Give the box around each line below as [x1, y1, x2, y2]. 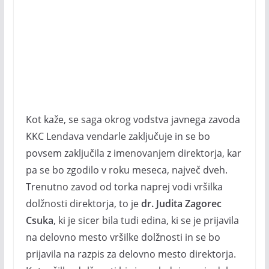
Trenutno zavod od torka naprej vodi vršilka [25, 180, 223, 193]
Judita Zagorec [156, 197, 222, 210]
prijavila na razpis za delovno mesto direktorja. [25, 247, 236, 261]
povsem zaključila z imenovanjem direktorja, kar [25, 147, 241, 160]
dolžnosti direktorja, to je [25, 197, 141, 210]
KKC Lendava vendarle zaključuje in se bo [25, 130, 210, 143]
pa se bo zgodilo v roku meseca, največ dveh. [25, 163, 228, 177]
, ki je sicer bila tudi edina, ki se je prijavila [53, 214, 239, 227]
